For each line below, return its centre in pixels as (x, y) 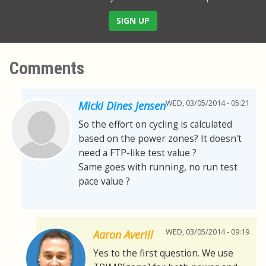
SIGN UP (133, 21)
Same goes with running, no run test (158, 167)
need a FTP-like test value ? (137, 153)
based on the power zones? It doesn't (160, 139)
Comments (47, 69)
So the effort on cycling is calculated (155, 125)
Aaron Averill (123, 235)
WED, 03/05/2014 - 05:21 (208, 103)
